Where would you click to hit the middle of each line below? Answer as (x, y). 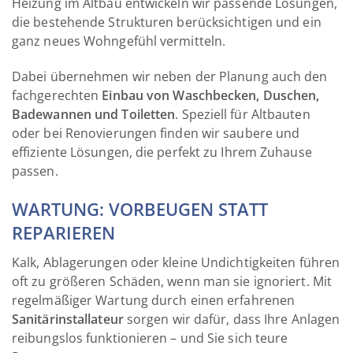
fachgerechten (57, 95)
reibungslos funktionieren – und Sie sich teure (150, 338)
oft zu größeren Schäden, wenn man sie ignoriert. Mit (172, 281)
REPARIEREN (63, 232)
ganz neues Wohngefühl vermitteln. (119, 41)
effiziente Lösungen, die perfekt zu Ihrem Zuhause (162, 152)
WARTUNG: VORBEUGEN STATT (140, 208)
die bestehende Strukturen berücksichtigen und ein (167, 22)
